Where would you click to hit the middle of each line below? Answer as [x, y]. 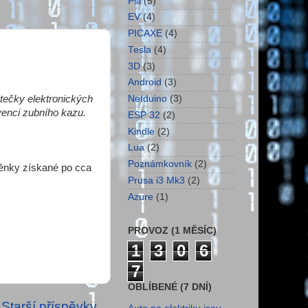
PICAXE [145, 34]
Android [145, 82]
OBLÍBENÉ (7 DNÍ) [170, 287]
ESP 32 [144, 115]
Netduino [147, 99]
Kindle [141, 131]
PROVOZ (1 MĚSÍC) [172, 231]
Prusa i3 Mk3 [156, 180]
